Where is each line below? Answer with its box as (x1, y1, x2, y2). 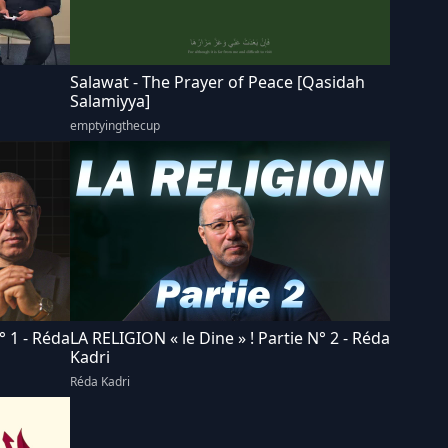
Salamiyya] (70, 90, 150, 112)
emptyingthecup (70, 117, 160, 134)
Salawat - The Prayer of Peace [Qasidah (70, 71, 365, 93)
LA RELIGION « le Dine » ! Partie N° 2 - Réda (70, 327, 390, 349)
